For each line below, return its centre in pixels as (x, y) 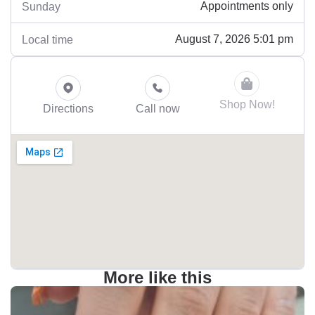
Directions (68, 108)
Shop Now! (247, 104)
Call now (157, 108)
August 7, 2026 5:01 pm (234, 39)
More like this (157, 277)
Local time (47, 39)
